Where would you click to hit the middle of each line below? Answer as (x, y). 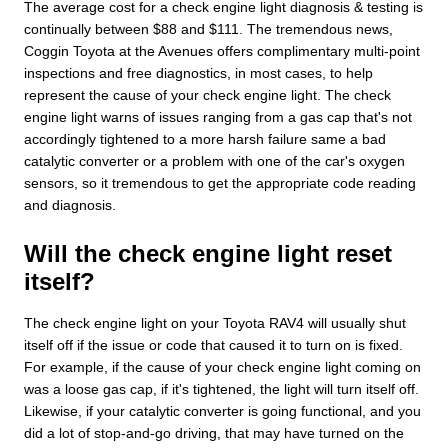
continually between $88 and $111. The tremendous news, (208, 28)
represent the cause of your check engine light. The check (207, 94)
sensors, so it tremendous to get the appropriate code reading (220, 182)
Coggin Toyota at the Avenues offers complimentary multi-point (222, 50)
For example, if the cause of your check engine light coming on (222, 366)
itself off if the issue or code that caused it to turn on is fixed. (213, 344)
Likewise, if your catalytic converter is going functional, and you (222, 410)
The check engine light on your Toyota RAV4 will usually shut (215, 322)
